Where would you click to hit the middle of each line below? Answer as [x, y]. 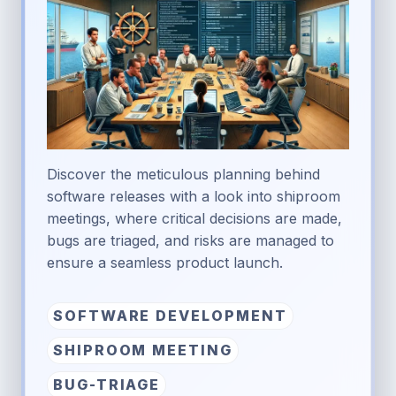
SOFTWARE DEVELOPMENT [170, 315]
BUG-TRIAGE [107, 384]
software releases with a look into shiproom [194, 196]
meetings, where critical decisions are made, [194, 218]
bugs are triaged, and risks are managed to [190, 240]
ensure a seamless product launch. [165, 262]
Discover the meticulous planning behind [183, 174]
